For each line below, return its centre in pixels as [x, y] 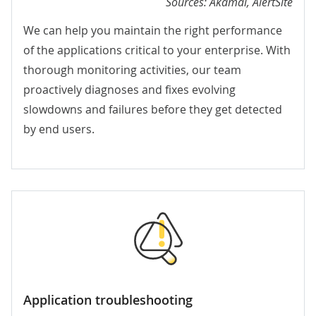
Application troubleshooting [108, 300]
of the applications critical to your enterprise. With [157, 50]
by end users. [59, 129]
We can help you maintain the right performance [153, 31]
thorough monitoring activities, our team [132, 70]
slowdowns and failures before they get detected [153, 110]
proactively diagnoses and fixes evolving [129, 90]
